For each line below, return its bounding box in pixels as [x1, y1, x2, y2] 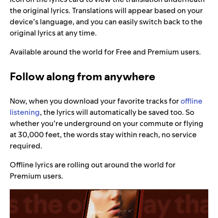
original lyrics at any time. [10, 28, 97, 38]
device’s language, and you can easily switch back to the [10, 17, 202, 27]
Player [9, 201, 33, 212]
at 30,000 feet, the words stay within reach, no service [10, 129, 197, 140]
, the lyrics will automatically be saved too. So [40, 107, 194, 118]
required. [10, 141, 42, 151]
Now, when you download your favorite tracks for [10, 96, 181, 107]
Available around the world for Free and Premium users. [10, 47, 201, 57]
